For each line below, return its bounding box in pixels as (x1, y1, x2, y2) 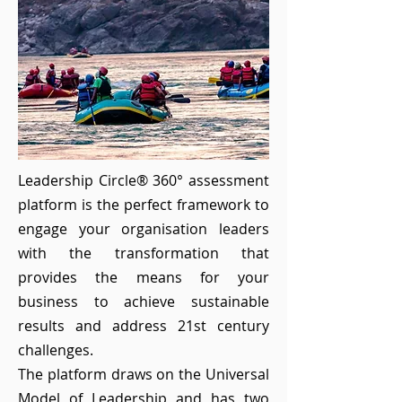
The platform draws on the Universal (18, 364, 269, 384)
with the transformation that (18, 243, 269, 263)
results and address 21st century (18, 316, 269, 336)
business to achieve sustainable (18, 292, 269, 311)
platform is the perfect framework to (18, 195, 269, 214)
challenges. (18, 340, 93, 360)
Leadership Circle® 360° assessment (18, 170, 269, 190)
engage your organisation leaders (18, 219, 269, 239)
